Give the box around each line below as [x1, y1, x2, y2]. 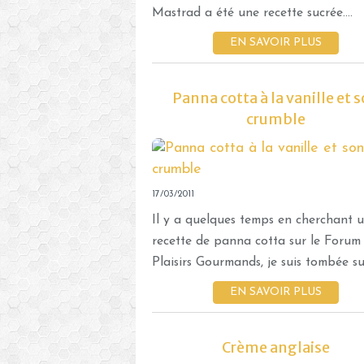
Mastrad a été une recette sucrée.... [152, 6, 353, 19]
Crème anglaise [222, 337, 330, 357]
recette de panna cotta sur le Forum [152, 234, 361, 248]
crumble [246, 109, 305, 128]
